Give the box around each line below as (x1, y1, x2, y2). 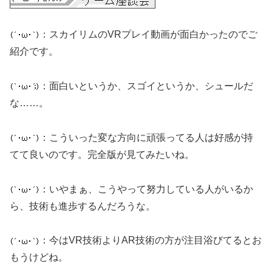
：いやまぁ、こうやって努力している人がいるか (39, 183, 253, 194)
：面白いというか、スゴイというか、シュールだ (39, 80, 253, 91)
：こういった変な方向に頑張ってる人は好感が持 (39, 132, 253, 143)
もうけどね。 (10, 252, 68, 263)
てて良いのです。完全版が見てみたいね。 (10, 149, 194, 160)
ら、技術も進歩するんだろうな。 (10, 200, 155, 211)
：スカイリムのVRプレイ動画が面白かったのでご (39, 29, 257, 40)
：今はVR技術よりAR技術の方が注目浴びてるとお (39, 235, 262, 246)
